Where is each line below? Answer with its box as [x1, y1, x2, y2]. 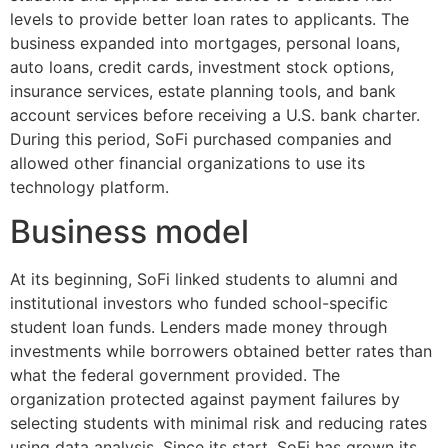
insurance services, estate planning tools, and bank [10, 80, 396, 101]
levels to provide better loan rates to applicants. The [10, 8, 409, 29]
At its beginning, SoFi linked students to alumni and [10, 268, 398, 289]
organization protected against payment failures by [10, 388, 400, 409]
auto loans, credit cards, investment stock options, [10, 56, 394, 77]
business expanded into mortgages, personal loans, [10, 32, 400, 53]
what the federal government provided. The [10, 364, 340, 385]
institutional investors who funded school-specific [10, 292, 388, 313]
